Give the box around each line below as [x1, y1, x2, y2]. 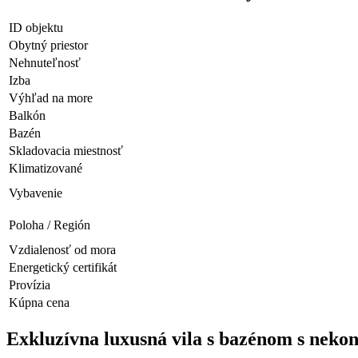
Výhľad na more [9, 91, 93, 105]
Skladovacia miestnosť [9, 144, 123, 158]
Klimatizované [9, 161, 82, 176]
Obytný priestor [9, 38, 88, 53]
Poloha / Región [9, 218, 90, 233]
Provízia [9, 278, 50, 292]
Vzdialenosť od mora [9, 243, 116, 257]
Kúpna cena [9, 296, 70, 310]
